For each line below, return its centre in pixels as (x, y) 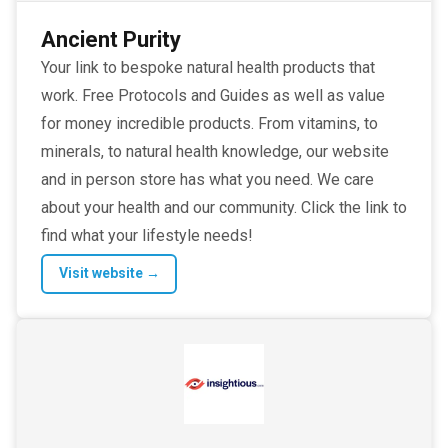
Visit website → (109, 273)
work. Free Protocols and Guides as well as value (213, 95)
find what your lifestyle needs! (147, 235)
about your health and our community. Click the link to (224, 207)
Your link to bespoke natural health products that (208, 67)
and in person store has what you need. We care (207, 179)
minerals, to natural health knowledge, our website (215, 151)
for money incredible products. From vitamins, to (209, 123)
